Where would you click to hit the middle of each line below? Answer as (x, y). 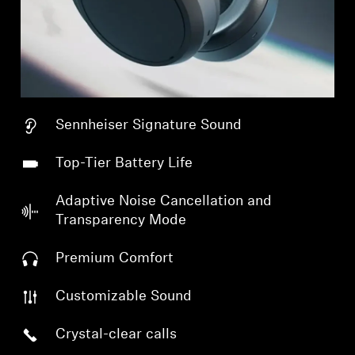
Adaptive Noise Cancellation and (164, 201)
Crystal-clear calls (116, 334)
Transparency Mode (121, 220)
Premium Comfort (115, 258)
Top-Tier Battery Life (124, 163)
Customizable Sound (124, 296)
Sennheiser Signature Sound (149, 125)
